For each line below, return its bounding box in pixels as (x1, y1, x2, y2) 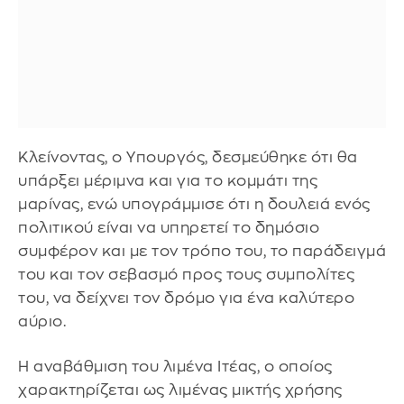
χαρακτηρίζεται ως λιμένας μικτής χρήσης (18, 381, 343, 398)
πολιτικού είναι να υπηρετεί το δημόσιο (18, 220, 319, 236)
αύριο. (18, 314, 66, 330)
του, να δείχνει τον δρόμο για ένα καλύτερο (18, 290, 354, 307)
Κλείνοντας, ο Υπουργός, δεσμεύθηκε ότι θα (18, 150, 358, 166)
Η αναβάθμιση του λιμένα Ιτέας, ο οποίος (18, 358, 333, 374)
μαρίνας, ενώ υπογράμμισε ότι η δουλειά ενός (18, 197, 371, 213)
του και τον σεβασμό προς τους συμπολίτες (18, 267, 354, 283)
